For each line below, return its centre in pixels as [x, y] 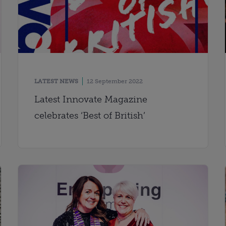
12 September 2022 [115, 81]
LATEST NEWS [56, 81]
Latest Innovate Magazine [91, 99]
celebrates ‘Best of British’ [90, 115]
